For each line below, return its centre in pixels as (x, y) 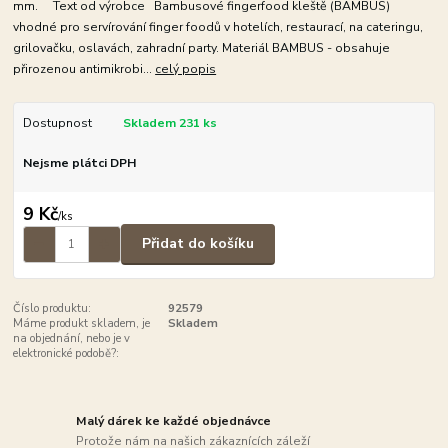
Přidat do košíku (198, 244)
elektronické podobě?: (66, 353)
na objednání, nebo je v (72, 338)
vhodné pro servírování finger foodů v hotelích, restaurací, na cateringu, (218, 27)
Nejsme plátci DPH (79, 163)
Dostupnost (57, 123)
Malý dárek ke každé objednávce (174, 421)
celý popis (186, 69)
